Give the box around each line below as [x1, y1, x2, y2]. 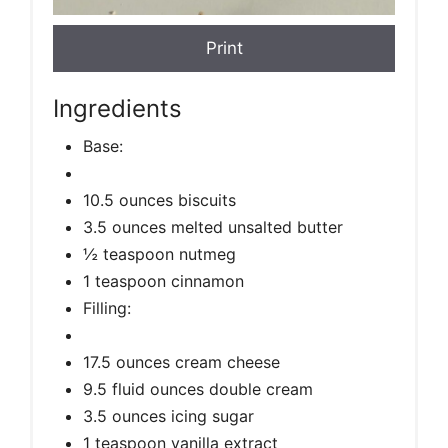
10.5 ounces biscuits [83, 189, 236, 210]
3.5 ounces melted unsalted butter [83, 216, 343, 237]
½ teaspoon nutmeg [83, 243, 236, 264]
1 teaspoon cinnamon [83, 270, 244, 291]
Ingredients [53, 93, 182, 123]
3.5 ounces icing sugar [83, 405, 254, 426]
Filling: [83, 297, 131, 318]
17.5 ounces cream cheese [83, 351, 280, 372]
